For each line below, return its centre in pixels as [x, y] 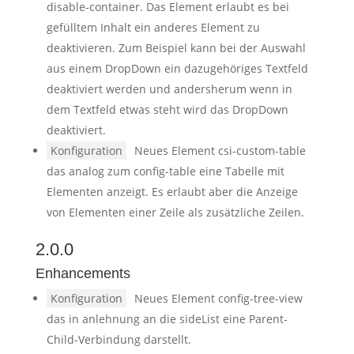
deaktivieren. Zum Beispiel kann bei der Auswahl [176, 48]
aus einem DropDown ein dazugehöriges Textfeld [177, 68]
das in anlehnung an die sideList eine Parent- [167, 319]
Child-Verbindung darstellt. [119, 339]
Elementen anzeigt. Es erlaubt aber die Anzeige [172, 192]
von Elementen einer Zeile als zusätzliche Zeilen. [175, 212]
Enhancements [83, 273]
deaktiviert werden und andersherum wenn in [169, 89]
